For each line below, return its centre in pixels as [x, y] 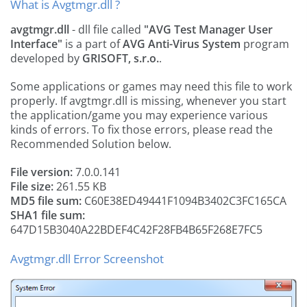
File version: [41, 172]
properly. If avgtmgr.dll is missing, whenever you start [148, 101]
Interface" [36, 44]
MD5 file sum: [46, 201]
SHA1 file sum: [48, 215]
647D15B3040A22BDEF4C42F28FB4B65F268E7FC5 [136, 230]
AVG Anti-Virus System [182, 44]
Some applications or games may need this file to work [151, 86]
